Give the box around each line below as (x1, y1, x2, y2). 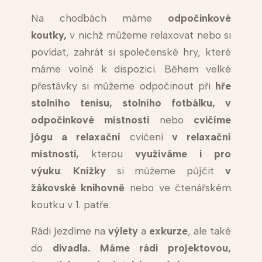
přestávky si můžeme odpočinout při (30, 80, 216, 92)
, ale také (188, 225, 232, 237)
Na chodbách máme (30, 12, 168, 25)
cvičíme (183, 113, 232, 126)
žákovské (30, 181, 76, 194)
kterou (91, 147, 123, 160)
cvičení (120, 130, 163, 143)
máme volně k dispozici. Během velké (30, 63, 232, 75)
